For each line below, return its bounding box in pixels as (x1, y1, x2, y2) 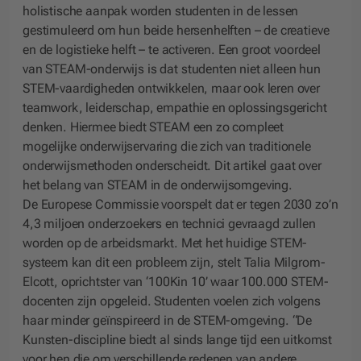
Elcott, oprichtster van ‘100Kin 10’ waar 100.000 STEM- (23, 274, 329, 289)
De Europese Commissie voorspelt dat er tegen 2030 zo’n (23, 197, 338, 212)
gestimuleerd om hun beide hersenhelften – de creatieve (23, 23, 330, 38)
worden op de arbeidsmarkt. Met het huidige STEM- (23, 235, 308, 251)
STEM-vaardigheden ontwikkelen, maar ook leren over (23, 81, 320, 96)
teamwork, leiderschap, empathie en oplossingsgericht (23, 100, 327, 115)
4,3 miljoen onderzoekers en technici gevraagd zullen (23, 216, 316, 231)
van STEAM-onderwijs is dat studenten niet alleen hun (23, 61, 321, 77)
